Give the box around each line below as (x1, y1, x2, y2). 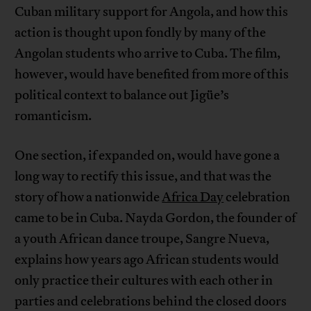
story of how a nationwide (15, 188, 162, 205)
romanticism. (15, 107, 92, 124)
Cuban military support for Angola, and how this (15, 3, 289, 20)
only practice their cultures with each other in (15, 271, 274, 289)
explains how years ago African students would (15, 251, 280, 268)
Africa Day (162, 188, 224, 205)
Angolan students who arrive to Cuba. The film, (15, 44, 281, 62)
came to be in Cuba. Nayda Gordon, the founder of (15, 209, 296, 226)
